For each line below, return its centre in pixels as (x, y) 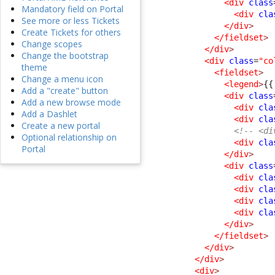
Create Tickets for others (71, 33)
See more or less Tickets (71, 21)
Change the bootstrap (65, 56)
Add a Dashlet (49, 114)
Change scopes (52, 44)
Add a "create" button (65, 91)
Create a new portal (61, 126)
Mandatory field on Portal (72, 9)
